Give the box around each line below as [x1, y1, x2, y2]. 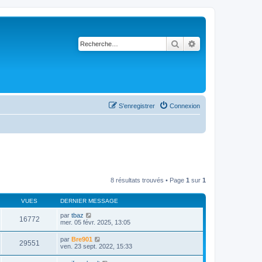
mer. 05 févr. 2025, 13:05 [60, 218, 130, 226]
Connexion [170, 102, 200, 109]
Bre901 [71, 235, 92, 243]
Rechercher [180, 38, 220, 49]
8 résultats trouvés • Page [111, 176, 186, 184]
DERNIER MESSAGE [60, 197, 118, 204]
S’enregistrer [119, 102, 155, 109]
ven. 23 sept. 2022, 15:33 [60, 242, 132, 250]
